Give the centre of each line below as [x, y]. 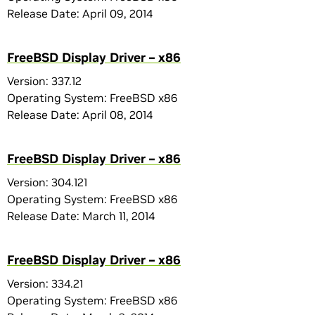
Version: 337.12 [44, 81]
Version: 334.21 [45, 283]
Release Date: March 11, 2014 [81, 216]
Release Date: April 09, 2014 [80, 13]
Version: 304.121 [47, 182]
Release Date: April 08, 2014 [80, 115]
